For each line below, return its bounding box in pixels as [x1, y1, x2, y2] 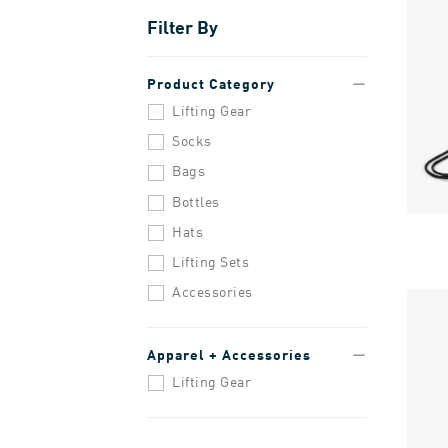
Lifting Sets [172, 252, 249, 270]
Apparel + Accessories [147, 346, 311, 364]
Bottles [172, 192, 220, 210]
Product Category [147, 75, 275, 92]
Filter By [147, 16, 218, 38]
